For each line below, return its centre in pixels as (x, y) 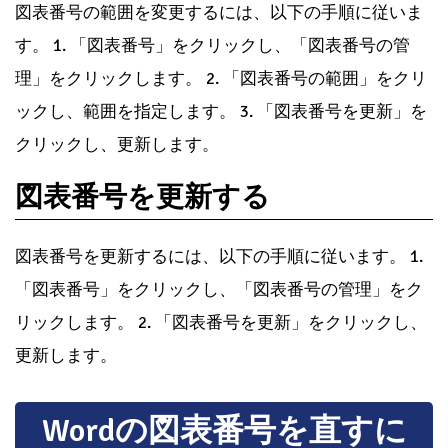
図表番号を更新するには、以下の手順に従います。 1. (219, 257)
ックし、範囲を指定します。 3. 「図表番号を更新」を (221, 112)
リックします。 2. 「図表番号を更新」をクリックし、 (221, 323)
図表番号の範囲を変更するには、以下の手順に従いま (219, 13)
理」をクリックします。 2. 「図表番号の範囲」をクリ (221, 79)
